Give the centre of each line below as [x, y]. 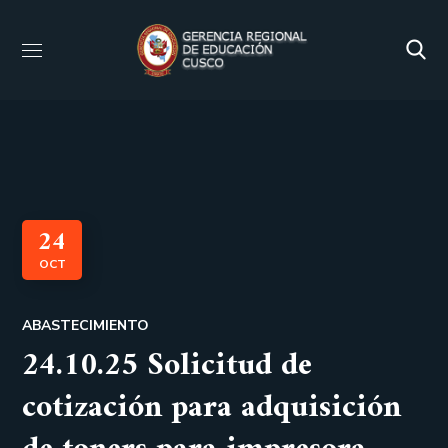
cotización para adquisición [212, 408]
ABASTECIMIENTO [86, 325]
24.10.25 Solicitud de [167, 366]
